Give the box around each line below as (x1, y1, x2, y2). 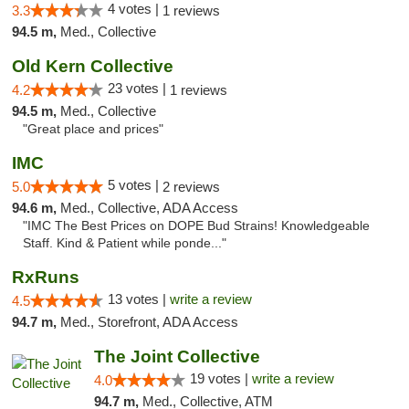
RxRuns (12, 267, 79, 287)
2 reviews (163, 179, 220, 194)
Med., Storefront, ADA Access (60, 314, 238, 330)
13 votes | (108, 291, 170, 307)
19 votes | (189, 371, 252, 386)
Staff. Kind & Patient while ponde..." (23, 236, 226, 250)
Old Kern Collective (12, 57, 173, 76)
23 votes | (108, 80, 170, 96)
